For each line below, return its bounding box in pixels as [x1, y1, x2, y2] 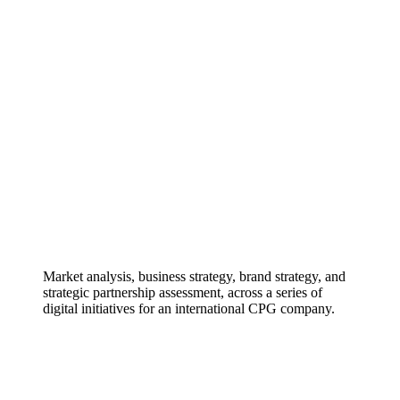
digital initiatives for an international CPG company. [43, 300, 335, 316]
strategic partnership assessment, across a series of [43, 284, 322, 300]
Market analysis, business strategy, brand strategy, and [43, 268, 346, 284]
